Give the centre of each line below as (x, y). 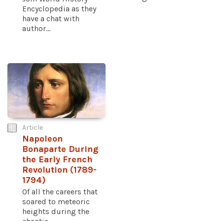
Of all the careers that (60, 192)
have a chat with (51, 18)
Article (33, 128)
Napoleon (42, 139)
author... (36, 28)
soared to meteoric (56, 202)
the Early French (57, 160)
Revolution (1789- (59, 170)
